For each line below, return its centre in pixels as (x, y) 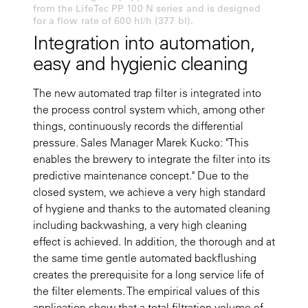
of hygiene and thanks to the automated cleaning (152, 209)
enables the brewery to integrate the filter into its (152, 159)
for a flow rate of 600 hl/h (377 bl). (113, 21)
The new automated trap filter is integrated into (147, 93)
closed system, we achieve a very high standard (149, 192)
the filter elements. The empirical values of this (146, 291)
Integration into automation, (144, 43)
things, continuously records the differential (138, 126)
